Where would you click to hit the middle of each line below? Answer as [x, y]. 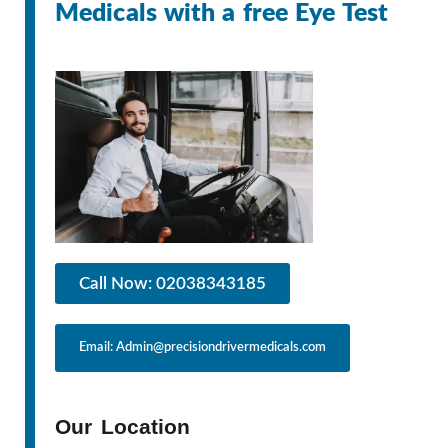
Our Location [123, 426]
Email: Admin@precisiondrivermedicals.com [202, 347]
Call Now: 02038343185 [172, 283]
